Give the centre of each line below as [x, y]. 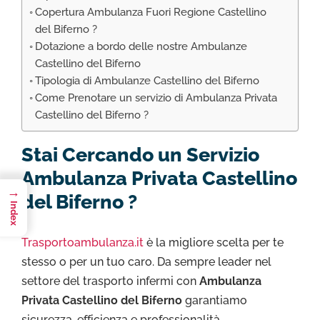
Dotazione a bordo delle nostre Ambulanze [141, 47]
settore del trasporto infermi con [110, 281]
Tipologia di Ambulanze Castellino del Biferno [147, 81]
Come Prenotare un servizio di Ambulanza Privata [156, 98]
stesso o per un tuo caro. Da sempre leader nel [146, 262]
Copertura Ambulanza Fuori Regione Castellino [151, 12]
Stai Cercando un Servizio [140, 155]
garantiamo [216, 301]
